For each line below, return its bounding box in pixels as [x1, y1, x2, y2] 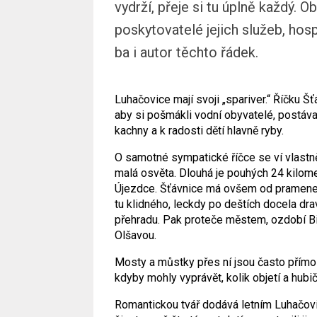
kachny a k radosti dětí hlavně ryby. [115, 124, 284, 137]
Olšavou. [115, 229, 156, 242]
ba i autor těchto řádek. [115, 44, 258, 61]
